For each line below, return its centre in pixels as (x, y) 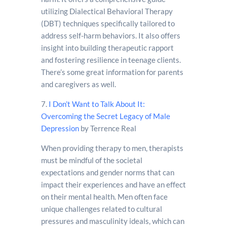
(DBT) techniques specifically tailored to (108, 23)
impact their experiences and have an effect (113, 184)
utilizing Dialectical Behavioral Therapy (107, 11)
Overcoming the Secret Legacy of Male (105, 116)
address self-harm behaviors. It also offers (110, 35)
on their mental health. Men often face (104, 197)
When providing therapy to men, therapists (112, 148)
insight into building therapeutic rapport (107, 48)
